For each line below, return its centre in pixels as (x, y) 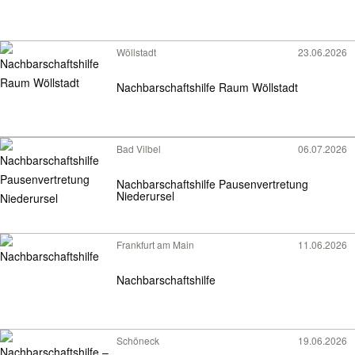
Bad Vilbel (139, 149)
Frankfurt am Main (155, 244)
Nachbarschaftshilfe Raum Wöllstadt (258, 88)
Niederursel (145, 196)
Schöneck (138, 340)
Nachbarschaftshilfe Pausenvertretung (212, 184)
